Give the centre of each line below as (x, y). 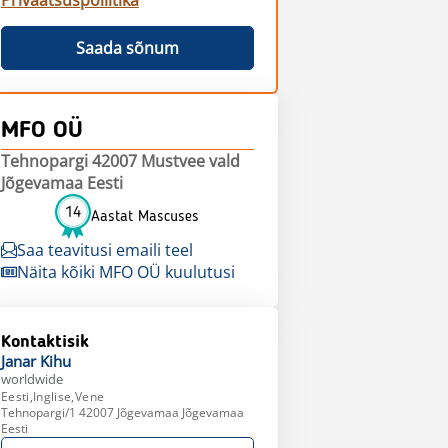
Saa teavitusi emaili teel (104, 250)
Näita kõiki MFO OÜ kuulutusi (125, 272)
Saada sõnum (127, 48)
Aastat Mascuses (145, 216)
